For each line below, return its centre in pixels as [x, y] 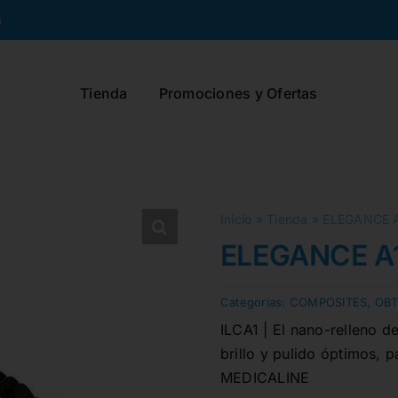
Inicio [236, 219]
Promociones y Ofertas [238, 93]
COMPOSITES [328, 302]
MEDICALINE [265, 378]
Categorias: [255, 302]
